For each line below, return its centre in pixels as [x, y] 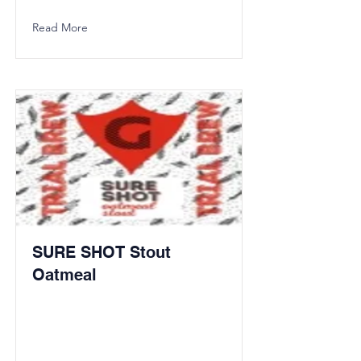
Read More [60, 27]
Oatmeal [64, 275]
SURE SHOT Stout [102, 252]
